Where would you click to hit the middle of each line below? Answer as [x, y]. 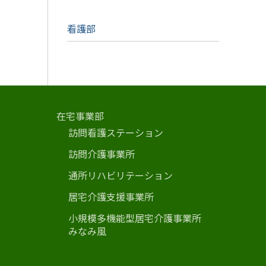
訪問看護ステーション [116, 132]
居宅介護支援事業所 [111, 196]
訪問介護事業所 [102, 153]
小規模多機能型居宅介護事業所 [140, 218]
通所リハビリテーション [121, 175]
